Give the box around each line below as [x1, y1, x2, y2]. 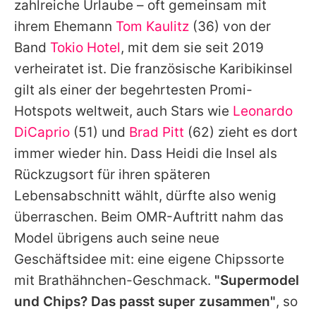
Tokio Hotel [50, 39, 121, 56]
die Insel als [199, 145, 277, 162]
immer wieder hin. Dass [14, 145, 166, 162]
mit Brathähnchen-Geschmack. [14, 272, 214, 288]
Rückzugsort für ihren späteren [14, 166, 210, 183]
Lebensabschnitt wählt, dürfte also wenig [14, 187, 276, 204]
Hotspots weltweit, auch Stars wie [14, 102, 233, 119]
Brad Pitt [129, 123, 184, 140]
